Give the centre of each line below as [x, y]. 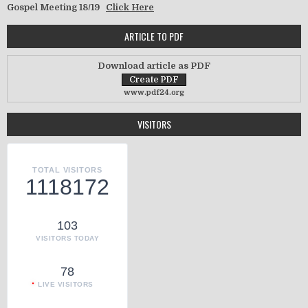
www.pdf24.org [154, 93]
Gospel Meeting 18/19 [56, 8]
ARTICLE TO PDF [154, 36]
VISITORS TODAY [67, 239]
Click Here [130, 8]
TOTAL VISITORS [67, 170]
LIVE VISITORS [66, 285]
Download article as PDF [154, 66]
